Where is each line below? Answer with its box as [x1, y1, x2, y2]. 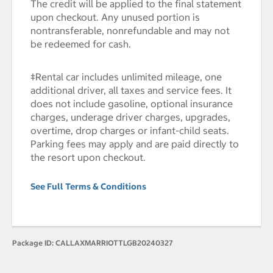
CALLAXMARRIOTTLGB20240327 [54, 238, 173, 248]
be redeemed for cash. [30, 38, 131, 51]
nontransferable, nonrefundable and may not [30, 24, 230, 37]
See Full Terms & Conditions [30, 181, 146, 193]
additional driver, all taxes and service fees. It [30, 84, 232, 97]
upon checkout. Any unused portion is [30, 11, 200, 24]
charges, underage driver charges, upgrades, [30, 111, 230, 124]
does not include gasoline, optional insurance [30, 97, 233, 110]
